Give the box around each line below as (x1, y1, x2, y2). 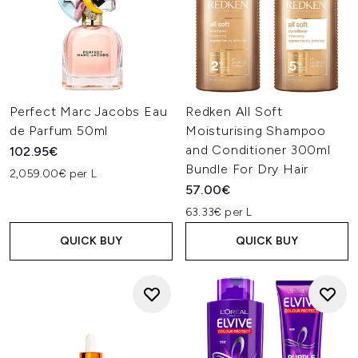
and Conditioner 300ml (185, 142, 331, 157)
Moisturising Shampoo (185, 123, 327, 138)
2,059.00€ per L (10, 167, 97, 181)
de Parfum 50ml (10, 123, 109, 138)
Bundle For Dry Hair (185, 161, 309, 177)
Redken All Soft (185, 104, 284, 119)
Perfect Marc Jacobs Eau (10, 104, 168, 119)
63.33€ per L (185, 205, 253, 219)
